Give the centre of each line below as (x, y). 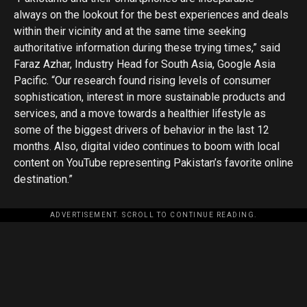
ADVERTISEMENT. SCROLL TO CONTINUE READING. (153, 215)
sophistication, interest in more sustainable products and (149, 97)
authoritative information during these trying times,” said (147, 48)
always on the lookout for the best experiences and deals (151, 15)
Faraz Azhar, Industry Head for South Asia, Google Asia (145, 64)
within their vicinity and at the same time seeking (130, 31)
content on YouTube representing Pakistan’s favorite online (153, 163)
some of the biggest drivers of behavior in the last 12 (142, 130)
